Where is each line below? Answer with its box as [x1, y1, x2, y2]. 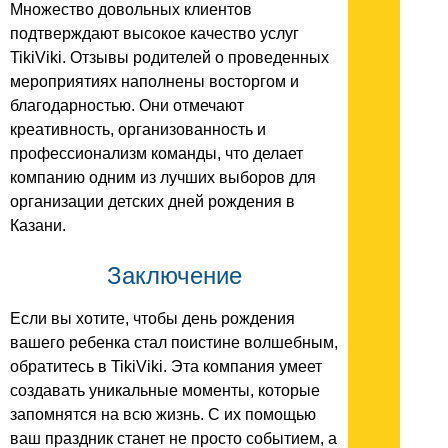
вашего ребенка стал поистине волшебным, [10, 334, 338, 352]
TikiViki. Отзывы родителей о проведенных [10, 49, 329, 67]
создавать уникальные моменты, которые [10, 382, 320, 400]
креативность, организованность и [10, 121, 266, 139]
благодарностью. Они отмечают [10, 97, 244, 115]
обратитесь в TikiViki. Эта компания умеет [10, 358, 322, 376]
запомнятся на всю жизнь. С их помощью [10, 406, 316, 424]
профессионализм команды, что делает [10, 145, 303, 163]
